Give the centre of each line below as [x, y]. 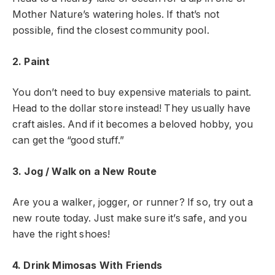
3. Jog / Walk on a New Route [85, 171]
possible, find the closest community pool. [111, 31]
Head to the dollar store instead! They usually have [132, 109]
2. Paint [31, 61]
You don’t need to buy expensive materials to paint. [132, 93]
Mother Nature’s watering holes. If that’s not [116, 15]
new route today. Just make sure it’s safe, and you [130, 219]
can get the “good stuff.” [68, 141]
